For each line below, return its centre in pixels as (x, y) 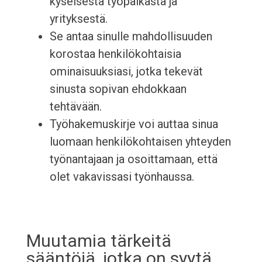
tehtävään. (75, 107)
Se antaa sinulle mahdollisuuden (131, 37)
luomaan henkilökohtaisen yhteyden (140, 142)
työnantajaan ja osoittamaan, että (133, 159)
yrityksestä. (78, 19)
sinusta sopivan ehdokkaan (118, 89)
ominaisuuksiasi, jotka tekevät (126, 72)
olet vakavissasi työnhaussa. (122, 177)
